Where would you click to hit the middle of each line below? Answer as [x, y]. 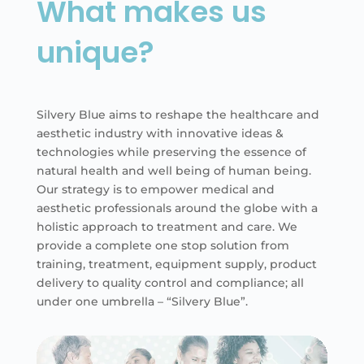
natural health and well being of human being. [173, 171]
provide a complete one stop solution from [162, 246]
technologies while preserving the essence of [171, 152]
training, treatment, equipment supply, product [176, 264]
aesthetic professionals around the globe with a [177, 208]
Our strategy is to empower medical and [155, 190]
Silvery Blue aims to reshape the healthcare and [178, 115]
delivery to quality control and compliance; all [170, 283]
